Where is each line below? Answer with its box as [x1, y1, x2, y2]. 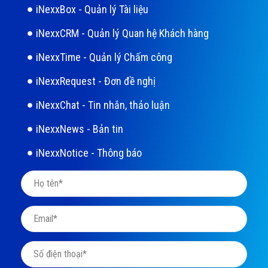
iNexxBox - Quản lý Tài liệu [36, 3, 148, 16]
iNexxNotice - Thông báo [36, 147, 142, 160]
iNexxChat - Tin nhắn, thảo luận [36, 99, 170, 112]
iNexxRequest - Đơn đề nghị [36, 75, 156, 88]
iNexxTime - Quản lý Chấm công [36, 51, 172, 64]
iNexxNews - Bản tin [36, 123, 123, 136]
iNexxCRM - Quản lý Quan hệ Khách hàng [36, 27, 209, 40]
